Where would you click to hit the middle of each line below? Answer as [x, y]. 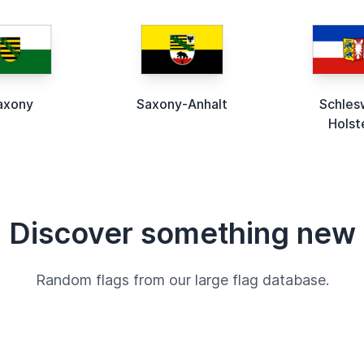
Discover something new [182, 233]
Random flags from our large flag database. [182, 279]
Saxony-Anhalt [182, 104]
